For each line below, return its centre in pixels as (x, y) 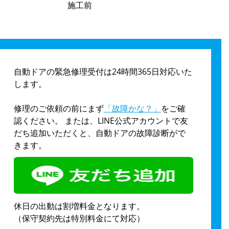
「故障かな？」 (132, 108)
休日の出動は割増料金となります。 (79, 206)
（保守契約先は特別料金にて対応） (79, 219)
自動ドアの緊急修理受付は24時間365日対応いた (103, 71)
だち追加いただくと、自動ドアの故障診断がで (99, 133)
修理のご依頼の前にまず (59, 108)
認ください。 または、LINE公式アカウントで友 (101, 120)
